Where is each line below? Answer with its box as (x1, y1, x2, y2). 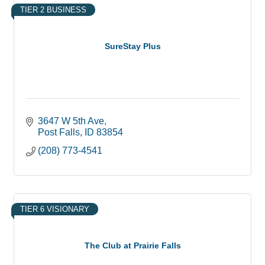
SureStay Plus (104, 41, 161, 51)
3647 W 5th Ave (38, 115, 104, 126)
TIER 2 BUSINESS (20, 5, 86, 14)
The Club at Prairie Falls (84, 241, 181, 251)
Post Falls (38, 127, 80, 137)
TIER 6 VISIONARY (20, 204, 89, 214)
